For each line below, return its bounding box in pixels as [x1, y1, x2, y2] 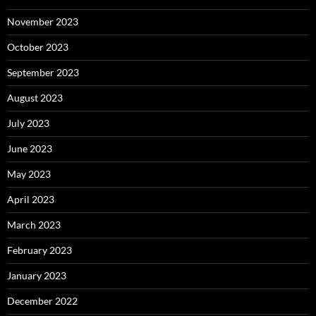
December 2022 [7, 295, 78, 307]
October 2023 [7, 41, 68, 53]
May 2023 [7, 168, 51, 180]
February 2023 [7, 244, 72, 256]
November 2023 [7, 16, 78, 28]
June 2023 [7, 142, 52, 154]
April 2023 [7, 193, 54, 205]
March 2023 [7, 219, 61, 231]
